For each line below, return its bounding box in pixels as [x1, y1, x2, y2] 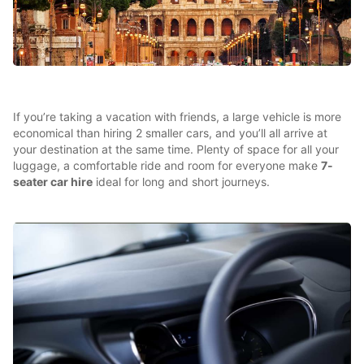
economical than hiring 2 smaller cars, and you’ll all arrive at [13, 126, 327, 141]
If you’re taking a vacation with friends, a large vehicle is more [13, 110, 341, 124]
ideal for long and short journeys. [93, 175, 270, 189]
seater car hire [13, 175, 93, 189]
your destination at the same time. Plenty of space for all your [13, 142, 339, 157]
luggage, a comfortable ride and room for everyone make [13, 158, 321, 173]
